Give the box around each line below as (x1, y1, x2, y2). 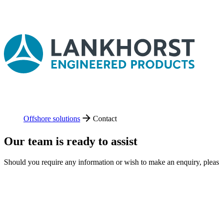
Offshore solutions (23, 114, 80, 123)
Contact (92, 114, 117, 123)
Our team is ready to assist (4, 135, 137, 148)
